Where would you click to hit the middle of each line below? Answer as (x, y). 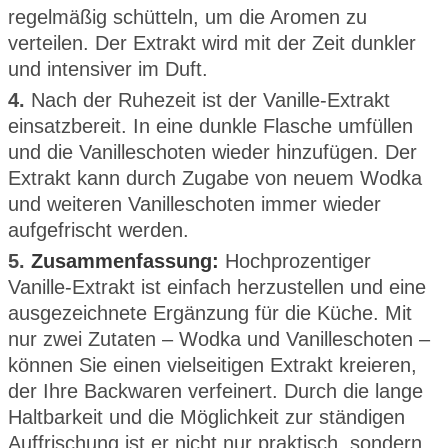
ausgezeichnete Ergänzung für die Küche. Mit (210, 312)
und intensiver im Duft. (108, 68)
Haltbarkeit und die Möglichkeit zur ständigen (206, 416)
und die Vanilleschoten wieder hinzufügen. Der (212, 151)
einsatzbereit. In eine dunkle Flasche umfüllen (210, 125)
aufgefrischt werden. (98, 229)
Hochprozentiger (295, 260)
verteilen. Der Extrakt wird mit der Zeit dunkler (212, 42)
